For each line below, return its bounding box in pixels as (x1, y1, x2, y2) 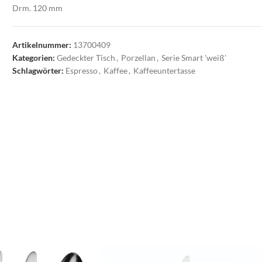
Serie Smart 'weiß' (161, 53, 227, 63)
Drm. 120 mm (12, 3, 63, 13)
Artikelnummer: (12, 40, 74, 50)
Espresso (65, 65, 98, 75)
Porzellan (121, 53, 156, 63)
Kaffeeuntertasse (133, 65, 196, 75)
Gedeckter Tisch (57, 53, 116, 63)
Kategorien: (12, 53, 56, 63)
